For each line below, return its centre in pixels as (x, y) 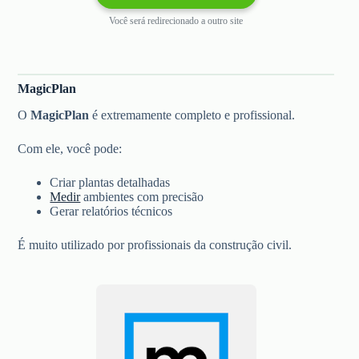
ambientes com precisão (142, 196)
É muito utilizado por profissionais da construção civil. (155, 244)
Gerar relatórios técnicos (111, 211)
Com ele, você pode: (70, 148)
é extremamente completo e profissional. (192, 115)
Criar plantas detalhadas (110, 182)
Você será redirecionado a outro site (176, 20)
